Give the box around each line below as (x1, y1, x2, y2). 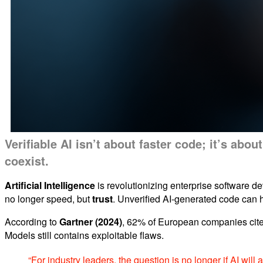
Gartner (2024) (59, 214, 122, 228)
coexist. (5, 151, 49, 169)
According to (5, 214, 59, 228)
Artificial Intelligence (5, 178, 95, 192)
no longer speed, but (5, 191, 92, 205)
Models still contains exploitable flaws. (5, 228, 164, 242)
